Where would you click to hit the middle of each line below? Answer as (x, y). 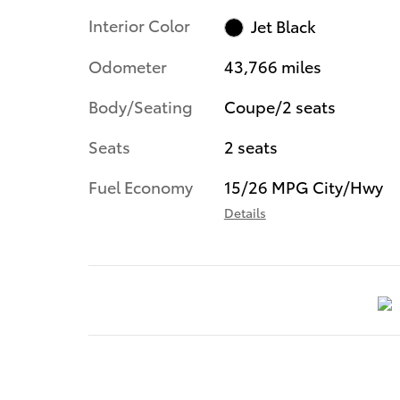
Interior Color (139, 24)
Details (245, 213)
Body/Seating (141, 106)
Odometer (128, 66)
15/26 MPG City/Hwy (303, 187)
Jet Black (284, 25)
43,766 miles (272, 66)
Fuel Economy (141, 187)
